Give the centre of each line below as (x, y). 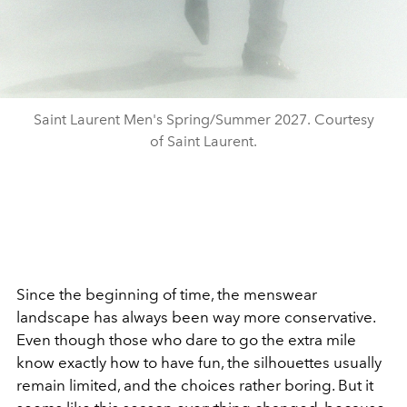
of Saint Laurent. (203, 142)
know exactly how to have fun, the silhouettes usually (199, 363)
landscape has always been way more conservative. (196, 318)
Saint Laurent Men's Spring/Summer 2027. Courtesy (203, 120)
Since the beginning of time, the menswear (167, 295)
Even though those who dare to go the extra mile (186, 340)
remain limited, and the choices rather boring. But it (195, 386)
